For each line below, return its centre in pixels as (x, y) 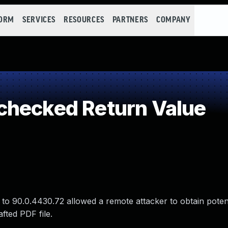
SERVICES (39, 20)
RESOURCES (84, 20)
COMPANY (173, 20)
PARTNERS (130, 20)
